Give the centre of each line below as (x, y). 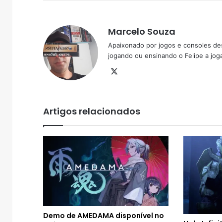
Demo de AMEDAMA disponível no (104, 216)
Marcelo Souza (142, 31)
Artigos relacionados (92, 111)
